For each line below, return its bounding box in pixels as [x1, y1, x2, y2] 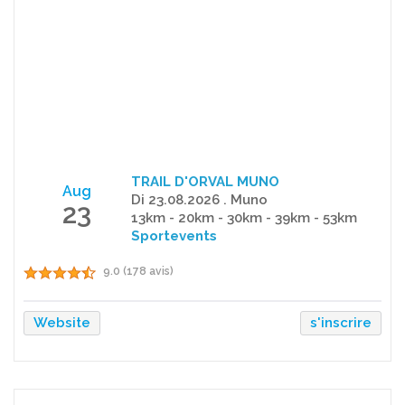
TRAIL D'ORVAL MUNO [130, 173, 279, 190]
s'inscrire [310, 314, 372, 331]
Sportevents [130, 227, 217, 244]
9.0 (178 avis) [103, 264, 174, 278]
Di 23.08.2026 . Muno [130, 191, 268, 208]
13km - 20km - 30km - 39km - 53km [130, 209, 357, 226]
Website [33, 314, 90, 331]
